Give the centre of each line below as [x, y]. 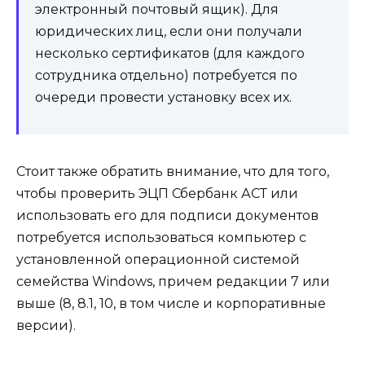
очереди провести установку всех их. [163, 98]
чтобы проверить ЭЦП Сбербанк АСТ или [157, 194]
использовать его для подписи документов [167, 216]
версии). [46, 326]
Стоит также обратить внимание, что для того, [173, 172]
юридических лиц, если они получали [169, 32]
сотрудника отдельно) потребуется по [166, 76]
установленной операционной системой [158, 260]
